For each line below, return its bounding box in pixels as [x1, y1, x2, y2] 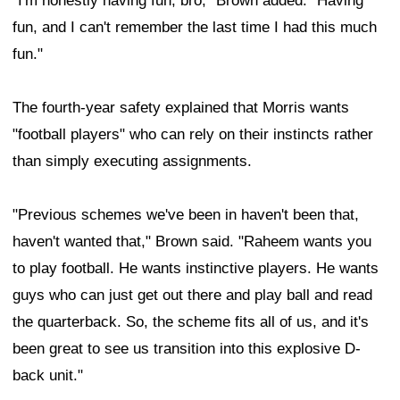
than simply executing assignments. [12, 153, 252, 171]
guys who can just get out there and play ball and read [12, 287, 372, 304]
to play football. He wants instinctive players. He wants [12, 260, 379, 278]
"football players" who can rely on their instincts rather [12, 126, 373, 144]
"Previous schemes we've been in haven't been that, [12, 206, 359, 224]
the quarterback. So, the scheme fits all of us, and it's [12, 313, 369, 331]
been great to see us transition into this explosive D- [12, 340, 361, 358]
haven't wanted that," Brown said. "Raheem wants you [12, 233, 371, 251]
